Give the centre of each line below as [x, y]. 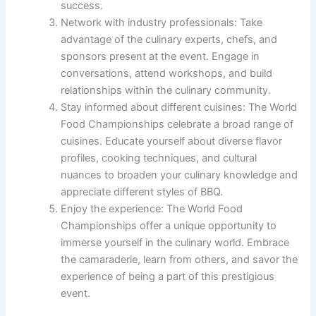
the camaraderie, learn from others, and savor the [180, 260]
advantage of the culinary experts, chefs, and [169, 40]
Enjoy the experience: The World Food [152, 209]
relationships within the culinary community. [166, 91]
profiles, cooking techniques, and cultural [159, 158]
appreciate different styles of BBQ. [142, 192]
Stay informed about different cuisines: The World [179, 108]
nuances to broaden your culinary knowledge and [180, 175]
